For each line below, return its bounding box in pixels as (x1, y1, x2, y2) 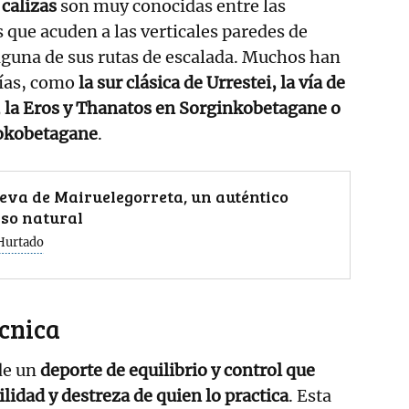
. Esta (288, 384, 331, 406)
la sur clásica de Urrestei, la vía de (79, 71, 345, 93)
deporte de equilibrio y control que (40, 359, 315, 381)
